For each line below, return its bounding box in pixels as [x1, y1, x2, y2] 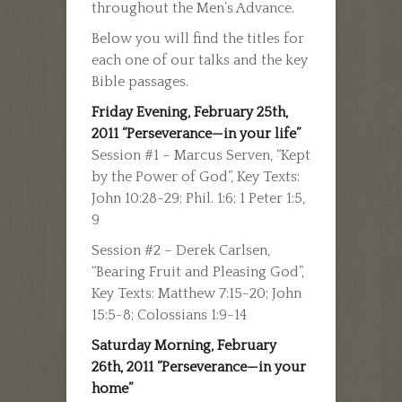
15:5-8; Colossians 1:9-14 [92, 306, 247, 323]
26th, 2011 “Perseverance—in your [92, 358, 306, 375]
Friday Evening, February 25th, [92, 103, 288, 120]
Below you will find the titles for [92, 30, 304, 47]
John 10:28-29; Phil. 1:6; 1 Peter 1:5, [92, 189, 305, 206]
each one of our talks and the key [92, 51, 308, 68]
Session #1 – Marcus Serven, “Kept [92, 146, 310, 163]
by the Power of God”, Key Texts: [92, 168, 300, 185]
